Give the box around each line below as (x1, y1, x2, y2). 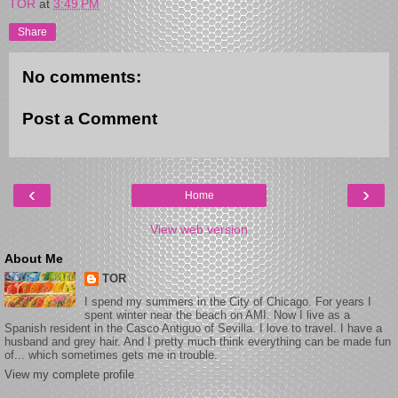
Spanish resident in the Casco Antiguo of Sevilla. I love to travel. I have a (4, 322, 382, 336)
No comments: (22, 67, 141, 86)
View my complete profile (4, 367, 134, 381)
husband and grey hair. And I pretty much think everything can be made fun (4, 335, 391, 349)
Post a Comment (22, 109, 157, 129)
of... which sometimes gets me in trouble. (4, 348, 218, 362)
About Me (4, 251, 63, 266)
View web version (150, 221, 248, 236)
